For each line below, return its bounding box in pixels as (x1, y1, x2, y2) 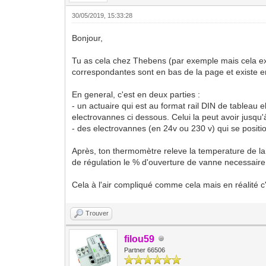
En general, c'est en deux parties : (72, 89, 201, 99)
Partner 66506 (124, 246, 166, 254)
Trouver (85, 209, 109, 217)
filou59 (124, 233, 155, 244)
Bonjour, (72, 33, 103, 43)
